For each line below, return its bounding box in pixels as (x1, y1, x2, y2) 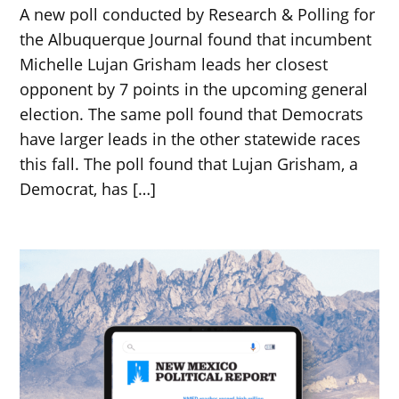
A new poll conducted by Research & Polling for (20, 3, 376, 25)
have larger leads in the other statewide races (20, 127, 362, 150)
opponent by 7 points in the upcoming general (20, 77, 369, 100)
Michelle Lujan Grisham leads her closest (20, 53, 329, 75)
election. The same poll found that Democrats (20, 102, 364, 125)
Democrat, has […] (20, 177, 157, 199)
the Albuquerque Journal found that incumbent (20, 28, 372, 50)
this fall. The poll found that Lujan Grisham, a (20, 152, 359, 175)
